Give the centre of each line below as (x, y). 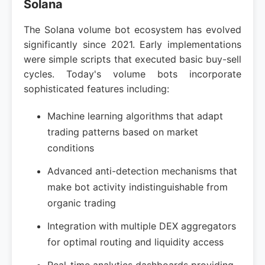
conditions (71, 148)
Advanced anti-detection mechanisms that (142, 171)
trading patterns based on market (123, 132)
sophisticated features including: (96, 89)
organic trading (82, 203)
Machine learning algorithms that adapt (135, 116)
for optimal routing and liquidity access (135, 242)
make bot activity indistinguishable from (138, 187)
